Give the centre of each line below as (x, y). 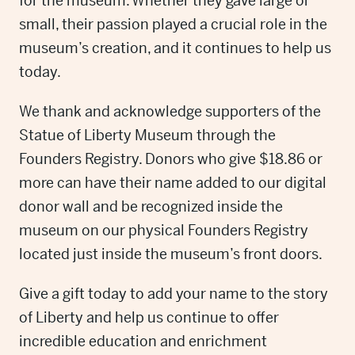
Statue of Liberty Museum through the (147, 135)
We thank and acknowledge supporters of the (170, 111)
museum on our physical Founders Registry (164, 230)
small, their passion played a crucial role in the (173, 24)
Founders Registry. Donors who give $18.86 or (171, 159)
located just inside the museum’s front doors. (171, 254)
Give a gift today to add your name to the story (174, 294)
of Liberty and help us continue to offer (149, 317)
